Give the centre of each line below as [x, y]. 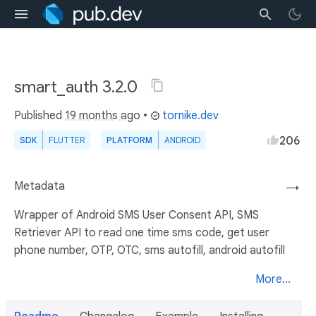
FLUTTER [67, 140]
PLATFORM [129, 140]
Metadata [39, 186]
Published [39, 116]
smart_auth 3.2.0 [78, 87]
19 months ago [103, 116]
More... [273, 279]
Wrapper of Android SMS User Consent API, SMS [136, 215]
